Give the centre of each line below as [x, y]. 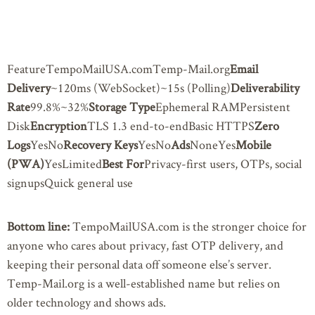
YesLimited [73, 164]
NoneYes [213, 145]
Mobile [253, 145]
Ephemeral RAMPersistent [223, 107]
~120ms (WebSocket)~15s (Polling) [141, 88]
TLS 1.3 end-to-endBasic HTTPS [171, 126]
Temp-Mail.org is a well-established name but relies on [144, 283]
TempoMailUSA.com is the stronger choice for [188, 226]
